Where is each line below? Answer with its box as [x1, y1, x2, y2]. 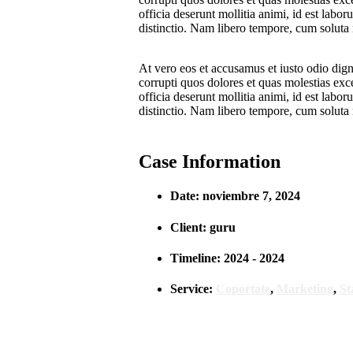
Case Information [139, 151, 281, 173]
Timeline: [170, 251, 224, 265]
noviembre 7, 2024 [203, 189, 300, 203]
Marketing [277, 282, 333, 296]
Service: [170, 282, 216, 296]
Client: [170, 220, 210, 234]
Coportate [216, 282, 270, 296]
